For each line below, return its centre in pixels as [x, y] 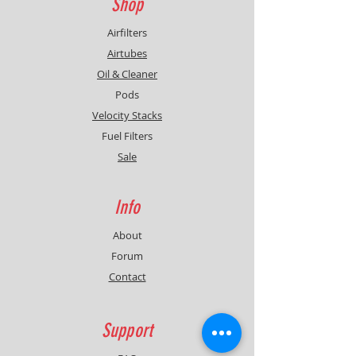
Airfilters [127, 33]
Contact [127, 277]
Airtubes [127, 54]
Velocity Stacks [127, 116]
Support [127, 331]
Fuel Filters [127, 136]
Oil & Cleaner [127, 74]
